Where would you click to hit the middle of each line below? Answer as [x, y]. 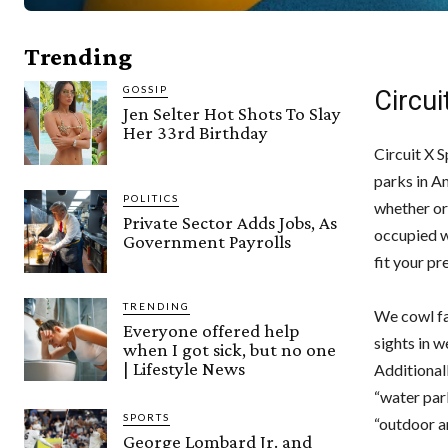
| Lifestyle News [184, 368]
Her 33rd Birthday [196, 133]
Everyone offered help [211, 330]
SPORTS [147, 416]
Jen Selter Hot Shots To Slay [232, 114]
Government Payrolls [207, 241]
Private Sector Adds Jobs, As [230, 222]
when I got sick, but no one [230, 349]
